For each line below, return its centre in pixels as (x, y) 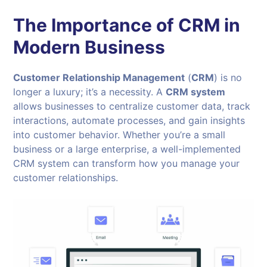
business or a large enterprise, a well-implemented (127, 149)
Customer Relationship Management (99, 77)
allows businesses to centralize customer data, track (132, 106)
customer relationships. (66, 177)
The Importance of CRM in (127, 25)
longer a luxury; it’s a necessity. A (90, 91)
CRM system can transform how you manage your (127, 163)
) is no (228, 77)
